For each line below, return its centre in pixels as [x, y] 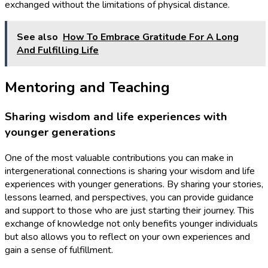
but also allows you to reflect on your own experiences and [127, 237]
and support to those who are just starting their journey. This [130, 211]
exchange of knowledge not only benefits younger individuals [131, 224]
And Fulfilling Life [58, 50]
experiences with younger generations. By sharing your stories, [134, 185]
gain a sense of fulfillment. [59, 250]
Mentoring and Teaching [87, 88]
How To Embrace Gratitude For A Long [151, 37]
